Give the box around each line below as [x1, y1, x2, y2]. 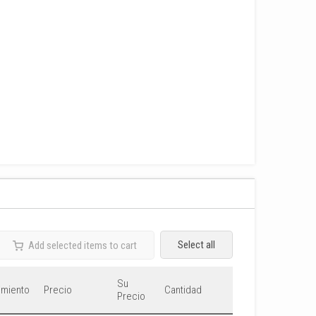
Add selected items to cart [28, 239, 137, 253]
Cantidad [164, 284, 202, 297]
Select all [178, 238, 215, 252]
